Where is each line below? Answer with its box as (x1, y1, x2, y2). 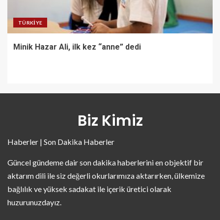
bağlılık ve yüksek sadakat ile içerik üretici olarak (7, 184, 171, 193)
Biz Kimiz (77, 110, 143, 131)
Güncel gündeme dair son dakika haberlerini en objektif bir (7, 157, 203, 167)
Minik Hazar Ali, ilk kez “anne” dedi (13, 42, 141, 52)
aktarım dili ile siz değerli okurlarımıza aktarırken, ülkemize (7, 170, 205, 180)
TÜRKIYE (18, 19, 43, 26)
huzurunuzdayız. (7, 197, 61, 207)
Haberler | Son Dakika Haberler (7, 137, 114, 146)
